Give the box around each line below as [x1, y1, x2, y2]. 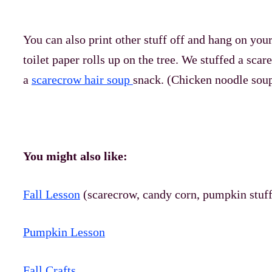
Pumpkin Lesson [22, 225, 105, 239]
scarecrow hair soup [31, 73, 130, 87]
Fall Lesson [22, 187, 80, 201]
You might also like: [22, 149, 127, 163]
